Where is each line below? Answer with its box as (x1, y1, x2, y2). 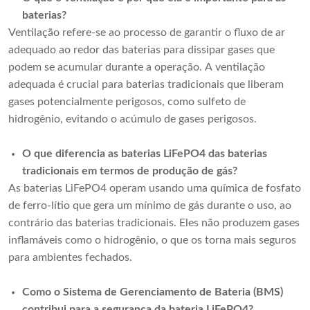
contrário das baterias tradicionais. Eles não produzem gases (8, 217, 300, 229)
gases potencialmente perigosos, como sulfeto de (8, 96, 246, 108)
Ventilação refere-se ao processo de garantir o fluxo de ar (8, 27, 285, 39)
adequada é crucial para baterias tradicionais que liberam (8, 79, 284, 91)
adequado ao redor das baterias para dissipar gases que (8, 44, 275, 56)
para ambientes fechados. (8, 252, 132, 264)
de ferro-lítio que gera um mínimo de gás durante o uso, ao (8, 200, 291, 212)
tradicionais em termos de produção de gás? (22, 165, 237, 177)
